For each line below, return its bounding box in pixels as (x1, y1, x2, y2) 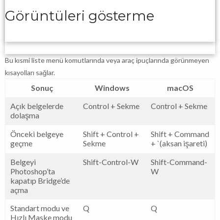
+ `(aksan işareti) (151, 138, 207, 148)
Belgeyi (10, 157, 36, 166)
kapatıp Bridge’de (10, 175, 70, 185)
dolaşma (10, 110, 39, 120)
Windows (94, 82, 130, 92)
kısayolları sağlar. (5, 68, 55, 77)
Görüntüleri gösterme (5, 7, 154, 24)
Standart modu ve (10, 203, 69, 213)
